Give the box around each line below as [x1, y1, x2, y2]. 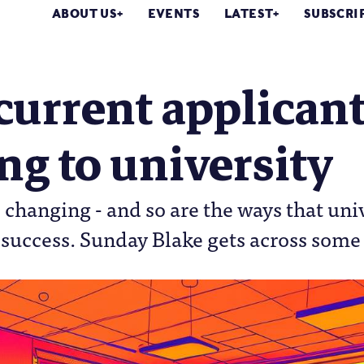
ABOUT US [52, 6, 118, 21]
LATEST [224, 6, 274, 21]
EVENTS [147, 6, 201, 21]
